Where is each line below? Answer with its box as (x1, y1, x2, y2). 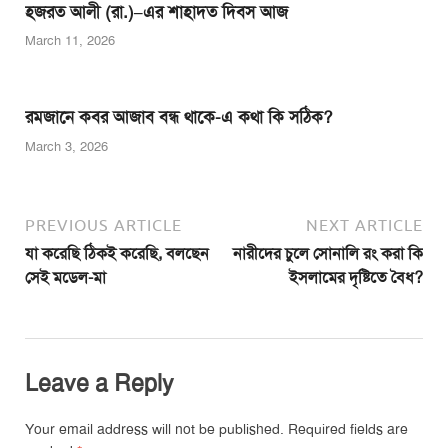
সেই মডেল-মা (25, 267, 106, 288)
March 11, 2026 (25, 33, 115, 50)
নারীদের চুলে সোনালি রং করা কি (233, 243, 423, 264)
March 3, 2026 (25, 138, 108, 155)
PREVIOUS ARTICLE (25, 215, 182, 234)
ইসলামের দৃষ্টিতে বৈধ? (289, 267, 423, 288)
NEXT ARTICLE (306, 215, 423, 234)
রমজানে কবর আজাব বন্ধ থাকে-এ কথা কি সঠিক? (25, 107, 332, 129)
